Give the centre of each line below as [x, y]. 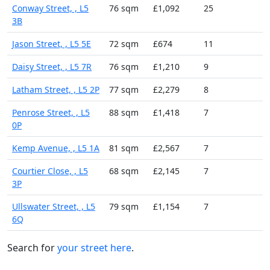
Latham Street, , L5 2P [56, 89]
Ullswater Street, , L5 [54, 206]
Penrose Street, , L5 [51, 112]
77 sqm [124, 89]
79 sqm [124, 206]
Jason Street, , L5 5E [52, 43]
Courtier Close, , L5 [50, 171]
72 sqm [124, 43]
